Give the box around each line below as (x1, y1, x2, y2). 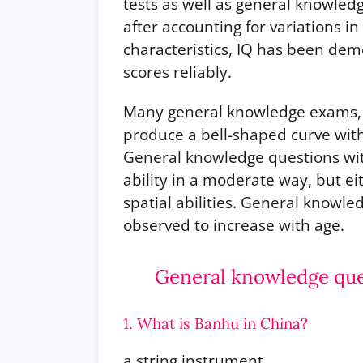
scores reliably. (123, 61, 232, 82)
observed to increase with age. (123, 214, 344, 235)
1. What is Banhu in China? (123, 313, 308, 333)
